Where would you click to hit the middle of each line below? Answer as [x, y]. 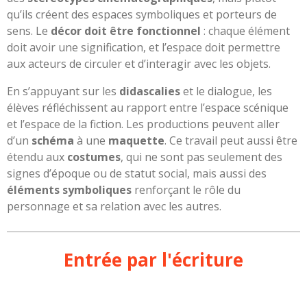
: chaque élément [245, 30]
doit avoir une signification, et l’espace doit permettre [144, 47]
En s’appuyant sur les [63, 91]
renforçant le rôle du [186, 189]
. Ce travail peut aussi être [231, 140]
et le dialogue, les [226, 91]
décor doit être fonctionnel [126, 30]
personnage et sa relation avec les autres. [114, 206]
